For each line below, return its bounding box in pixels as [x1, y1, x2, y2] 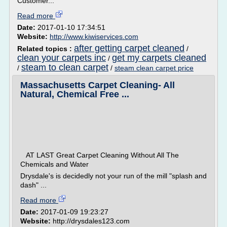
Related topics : [17, 45, 74, 53]
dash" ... [20, 181, 47, 189]
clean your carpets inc [17, 53, 106, 63]
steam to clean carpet [21, 62, 108, 72]
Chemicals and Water [20, 160, 89, 168]
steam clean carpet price [115, 64, 194, 72]
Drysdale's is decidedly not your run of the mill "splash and [20, 172, 207, 180]
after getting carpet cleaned [74, 43, 184, 53]
